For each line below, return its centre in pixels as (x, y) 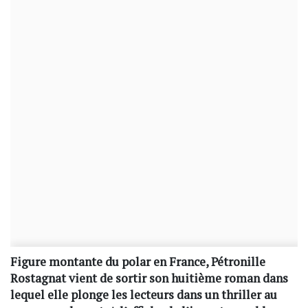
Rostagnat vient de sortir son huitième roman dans (149, 278)
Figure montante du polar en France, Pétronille (138, 262)
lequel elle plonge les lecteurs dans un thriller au (144, 295)
